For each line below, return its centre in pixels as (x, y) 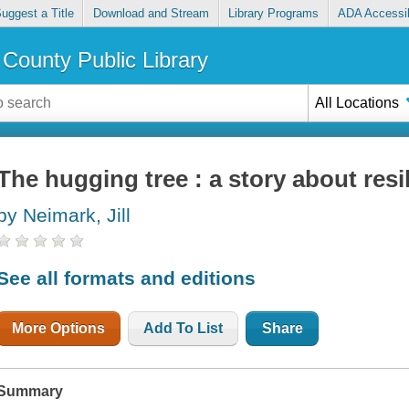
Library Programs (274, 14)
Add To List (184, 328)
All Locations (357, 102)
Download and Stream (151, 14)
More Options (59, 328)
